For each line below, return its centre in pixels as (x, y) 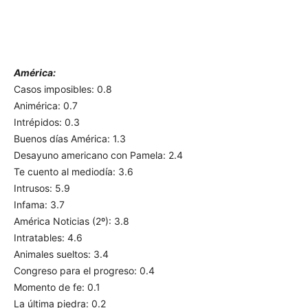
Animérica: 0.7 (46, 106)
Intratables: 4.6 (48, 238)
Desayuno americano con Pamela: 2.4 (98, 155)
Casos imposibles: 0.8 (63, 89)
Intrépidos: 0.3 (47, 122)
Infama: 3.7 (39, 205)
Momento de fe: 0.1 (57, 287)
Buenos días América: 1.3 (70, 139)
